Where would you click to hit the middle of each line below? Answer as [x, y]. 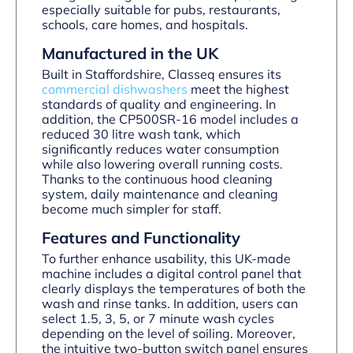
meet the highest [238, 89]
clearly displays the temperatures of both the [174, 288]
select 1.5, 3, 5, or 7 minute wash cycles [158, 318]
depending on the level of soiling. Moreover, [169, 333]
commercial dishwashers [115, 89]
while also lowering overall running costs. [162, 163]
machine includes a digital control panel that [172, 273]
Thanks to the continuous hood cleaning [157, 178]
